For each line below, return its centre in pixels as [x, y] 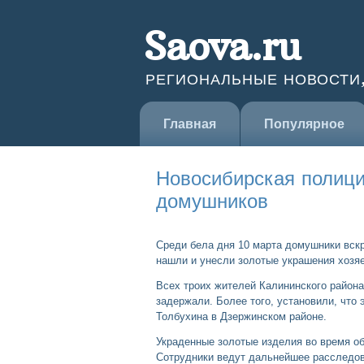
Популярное [304, 124]
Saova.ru [222, 46]
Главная [190, 124]
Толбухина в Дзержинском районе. [241, 316]
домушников [212, 201]
